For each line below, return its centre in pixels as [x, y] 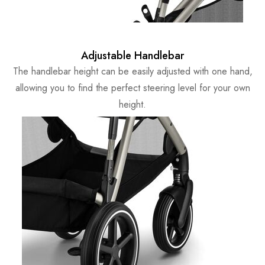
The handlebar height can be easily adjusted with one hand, [132, 72]
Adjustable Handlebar [132, 56]
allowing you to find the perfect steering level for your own [132, 88]
